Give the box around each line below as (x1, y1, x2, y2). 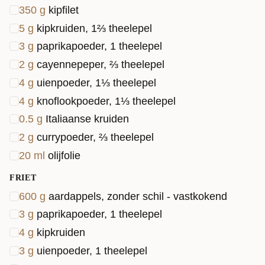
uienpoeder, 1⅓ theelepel (37, 76, 156, 89)
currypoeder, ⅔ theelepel (37, 131, 154, 143)
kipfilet (49, 4, 79, 16)
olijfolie (48, 149, 80, 161)
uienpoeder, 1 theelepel (37, 244, 147, 257)
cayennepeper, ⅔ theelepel (37, 59, 164, 70)
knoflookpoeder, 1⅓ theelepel (37, 95, 176, 107)
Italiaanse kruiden (46, 113, 129, 125)
